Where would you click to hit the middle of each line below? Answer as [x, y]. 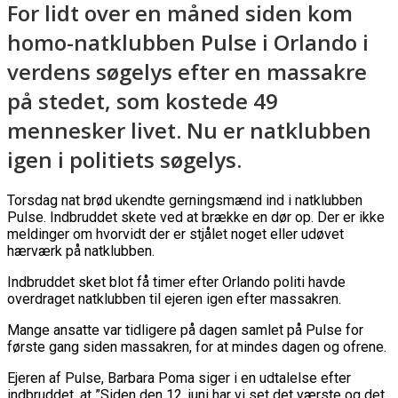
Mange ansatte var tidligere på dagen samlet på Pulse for [185, 330]
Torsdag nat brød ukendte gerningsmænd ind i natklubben [185, 200]
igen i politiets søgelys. [124, 159]
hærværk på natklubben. [81, 251]
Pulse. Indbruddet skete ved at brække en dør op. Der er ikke [196, 217]
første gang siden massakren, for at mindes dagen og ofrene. [197, 346]
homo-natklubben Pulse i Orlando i [188, 42]
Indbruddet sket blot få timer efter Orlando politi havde [176, 282]
